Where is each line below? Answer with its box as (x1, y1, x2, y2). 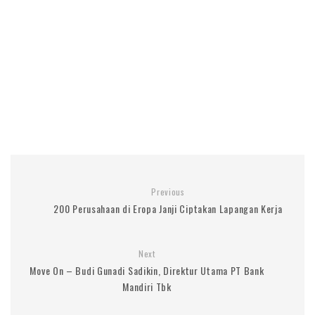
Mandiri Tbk (122, 279, 172, 295)
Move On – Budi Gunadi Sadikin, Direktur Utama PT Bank (30, 263, 264, 278)
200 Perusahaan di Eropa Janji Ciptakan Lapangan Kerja (53, 201, 283, 217)
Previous (151, 186, 185, 198)
